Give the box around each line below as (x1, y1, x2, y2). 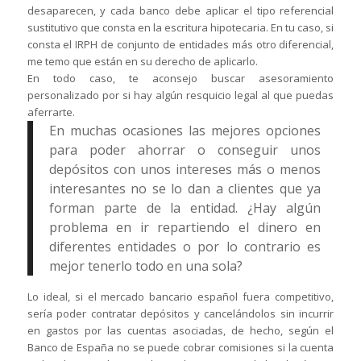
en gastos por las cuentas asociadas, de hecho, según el (27, 323, 334, 338)
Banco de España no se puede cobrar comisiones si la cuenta (27, 340, 334, 355)
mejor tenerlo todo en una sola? (48, 257, 243, 276)
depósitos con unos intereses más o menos (48, 160, 322, 179)
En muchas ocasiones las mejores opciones (48, 122, 322, 140)
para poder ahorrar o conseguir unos (48, 141, 322, 160)
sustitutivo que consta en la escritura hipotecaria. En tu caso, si (27, 20, 334, 35)
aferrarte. (27, 105, 75, 120)
